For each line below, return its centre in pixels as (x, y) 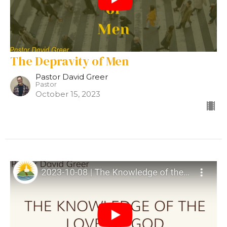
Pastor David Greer (72, 77)
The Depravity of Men (69, 61)
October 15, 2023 (68, 94)
